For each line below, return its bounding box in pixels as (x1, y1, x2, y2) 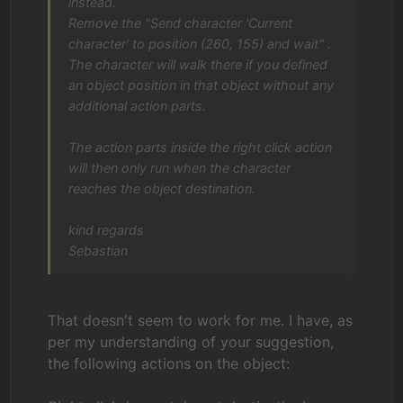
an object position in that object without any (68, 77, 335, 93)
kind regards (68, 222, 145, 237)
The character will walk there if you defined (68, 57, 328, 72)
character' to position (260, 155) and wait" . (68, 36, 332, 51)
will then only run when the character (68, 160, 291, 175)
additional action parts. (68, 98, 207, 113)
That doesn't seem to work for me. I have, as (48, 311, 354, 329)
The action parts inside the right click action (68, 139, 333, 155)
